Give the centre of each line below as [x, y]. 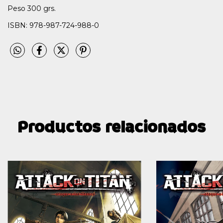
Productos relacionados [111, 127]
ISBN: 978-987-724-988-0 [53, 26]
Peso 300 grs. [32, 9]
